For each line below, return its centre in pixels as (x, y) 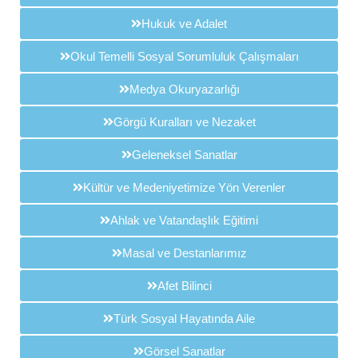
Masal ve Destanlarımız (184, 253)
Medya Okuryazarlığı (184, 89)
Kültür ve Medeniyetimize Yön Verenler (184, 188)
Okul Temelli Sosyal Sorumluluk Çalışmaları (184, 57)
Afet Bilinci (184, 286)
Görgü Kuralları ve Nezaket (184, 122)
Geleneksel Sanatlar (184, 155)
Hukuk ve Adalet (184, 24)
